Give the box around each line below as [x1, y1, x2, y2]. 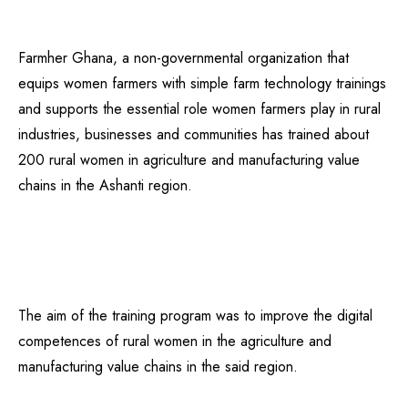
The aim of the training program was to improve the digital [18, 305, 372, 326]
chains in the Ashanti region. [18, 175, 192, 196]
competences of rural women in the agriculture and [18, 331, 331, 352]
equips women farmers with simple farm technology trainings [18, 73, 386, 94]
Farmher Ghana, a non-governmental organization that [18, 47, 349, 68]
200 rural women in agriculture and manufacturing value [18, 149, 360, 170]
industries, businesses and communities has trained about [18, 124, 369, 145]
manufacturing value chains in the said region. [18, 356, 298, 377]
